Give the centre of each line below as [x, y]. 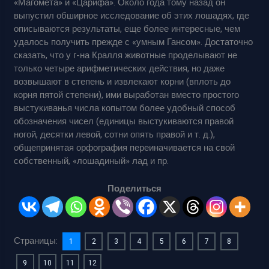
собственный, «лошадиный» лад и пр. [92, 161]
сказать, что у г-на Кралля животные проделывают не [126, 56]
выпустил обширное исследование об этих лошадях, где [132, 16]
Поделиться [134, 189]
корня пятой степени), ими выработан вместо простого [127, 95]
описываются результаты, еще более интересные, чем [127, 29]
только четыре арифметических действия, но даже [119, 69]
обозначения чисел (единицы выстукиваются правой [124, 122]
